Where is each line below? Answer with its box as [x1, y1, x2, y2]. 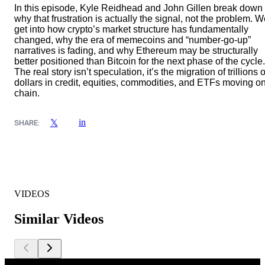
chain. [14, 88, 40, 99]
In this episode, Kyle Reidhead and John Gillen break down [14, 3, 263, 14]
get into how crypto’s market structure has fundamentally [14, 24, 248, 35]
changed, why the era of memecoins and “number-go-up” [14, 35, 251, 46]
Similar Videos [14, 211, 104, 227]
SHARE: [14, 118, 40, 127]
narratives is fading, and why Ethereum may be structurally [14, 46, 258, 56]
